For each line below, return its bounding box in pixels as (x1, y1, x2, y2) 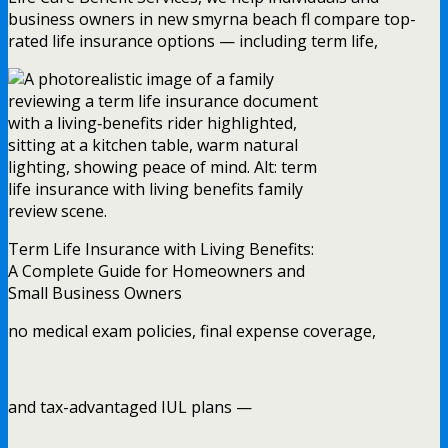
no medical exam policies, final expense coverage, (8, 319, 376, 342)
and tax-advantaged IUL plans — (8, 395, 252, 418)
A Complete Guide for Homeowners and (8, 259, 305, 282)
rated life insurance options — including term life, (8, 29, 378, 52)
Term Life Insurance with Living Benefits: (8, 237, 314, 260)
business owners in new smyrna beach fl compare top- (8, 7, 416, 30)
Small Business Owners (8, 281, 182, 304)
